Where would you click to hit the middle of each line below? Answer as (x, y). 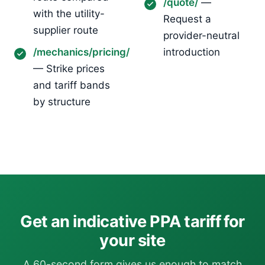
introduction (192, 52)
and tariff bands (72, 85)
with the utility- (69, 13)
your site (132, 240)
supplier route (66, 30)
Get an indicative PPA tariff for (132, 221)
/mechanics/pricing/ (81, 52)
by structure (62, 101)
